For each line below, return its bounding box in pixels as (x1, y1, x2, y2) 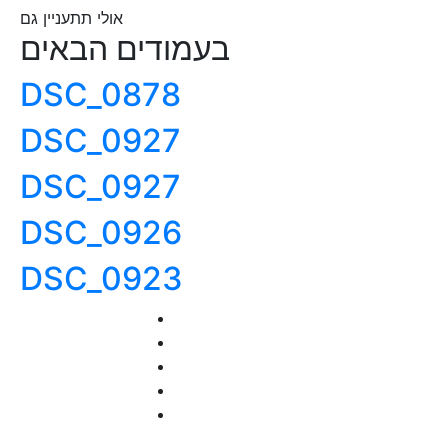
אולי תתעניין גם (20, 8, 123, 28)
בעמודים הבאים (20, 29, 230, 68)
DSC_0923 (20, 259, 183, 298)
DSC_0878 (20, 75, 181, 114)
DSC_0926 (20, 213, 182, 252)
